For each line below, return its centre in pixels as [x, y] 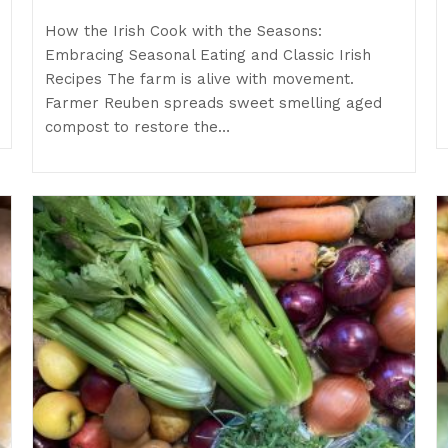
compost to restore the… [138, 127]
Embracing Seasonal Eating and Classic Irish [208, 55]
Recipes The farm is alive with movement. [200, 79]
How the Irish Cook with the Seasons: [184, 31]
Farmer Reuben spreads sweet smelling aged [214, 103]
